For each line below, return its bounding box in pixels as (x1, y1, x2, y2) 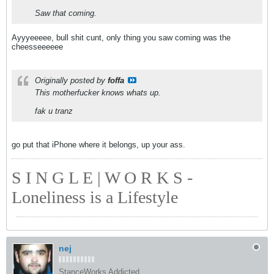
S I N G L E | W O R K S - (12, 168, 193, 187)
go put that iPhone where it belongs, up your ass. (12, 140, 185, 149)
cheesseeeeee (12, 42, 63, 51)
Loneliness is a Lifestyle (12, 188, 178, 207)
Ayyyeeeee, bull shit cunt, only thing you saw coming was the (12, 33, 231, 42)
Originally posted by (35, 76, 108, 85)
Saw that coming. (35, 9, 97, 18)
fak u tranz (35, 106, 73, 116)
